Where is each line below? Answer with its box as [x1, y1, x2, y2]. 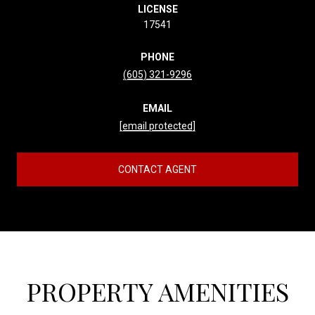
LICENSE [137, 3, 178, 15]
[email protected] [120, 120, 195, 131]
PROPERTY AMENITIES [26, 274, 289, 308]
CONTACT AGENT [118, 163, 197, 175]
